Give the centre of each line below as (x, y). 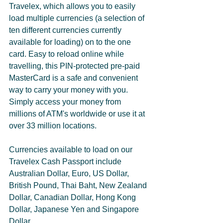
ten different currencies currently (66, 30)
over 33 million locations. (54, 126)
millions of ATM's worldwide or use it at (78, 114)
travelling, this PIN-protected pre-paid (75, 66)
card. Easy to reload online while (67, 54)
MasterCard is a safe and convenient (74, 78)
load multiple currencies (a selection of (78, 18)
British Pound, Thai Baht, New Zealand (79, 186)
